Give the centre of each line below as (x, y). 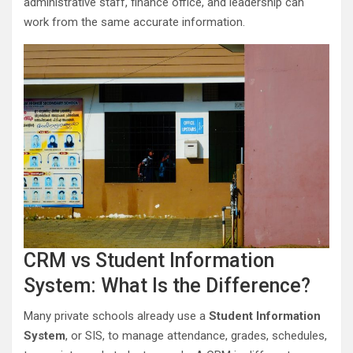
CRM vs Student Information (149, 260)
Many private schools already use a (116, 316)
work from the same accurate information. (134, 22)
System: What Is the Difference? (167, 285)
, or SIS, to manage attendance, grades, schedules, (196, 335)
